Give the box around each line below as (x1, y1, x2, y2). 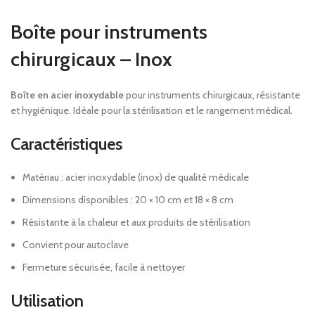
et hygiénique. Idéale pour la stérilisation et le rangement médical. (11, 104, 292, 117)
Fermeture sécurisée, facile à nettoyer (22, 261, 185, 274)
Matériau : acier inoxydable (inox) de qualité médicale (22, 171, 249, 184)
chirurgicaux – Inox (11, 47, 172, 72)
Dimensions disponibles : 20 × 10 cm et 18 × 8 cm (22, 193, 233, 207)
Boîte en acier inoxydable (11, 89, 124, 102)
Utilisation (11, 290, 84, 311)
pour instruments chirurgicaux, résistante (124, 89, 300, 102)
